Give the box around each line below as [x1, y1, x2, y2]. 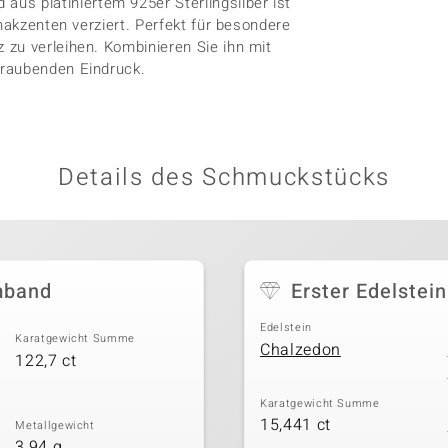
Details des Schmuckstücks [58, 160, 390, 195]
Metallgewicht [15, 416, 95, 434]
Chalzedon [260, 337, 341, 362]
